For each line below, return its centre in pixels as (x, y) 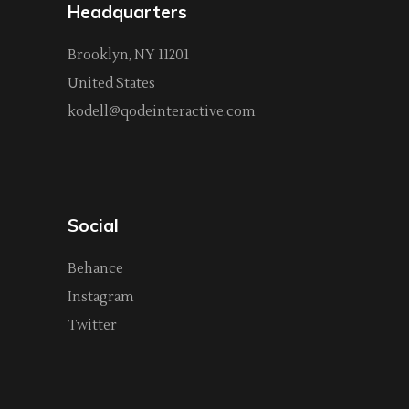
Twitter (92, 326)
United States (111, 84)
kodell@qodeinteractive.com (162, 112)
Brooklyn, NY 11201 (128, 56)
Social (93, 226)
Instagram (101, 298)
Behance (95, 269)
